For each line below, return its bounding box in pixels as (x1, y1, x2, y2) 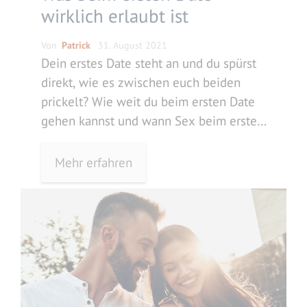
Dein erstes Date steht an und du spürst (41, 54, 256, 71)
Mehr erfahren (55, 153, 132, 171)
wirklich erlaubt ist (41, 3, 188, 27)
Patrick (62, 38, 90, 51)
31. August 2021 (98, 38, 167, 51)
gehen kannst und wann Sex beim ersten (41, 112, 264, 129)
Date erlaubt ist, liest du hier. (41, 131, 199, 148)
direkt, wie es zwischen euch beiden (41, 73, 241, 90)
